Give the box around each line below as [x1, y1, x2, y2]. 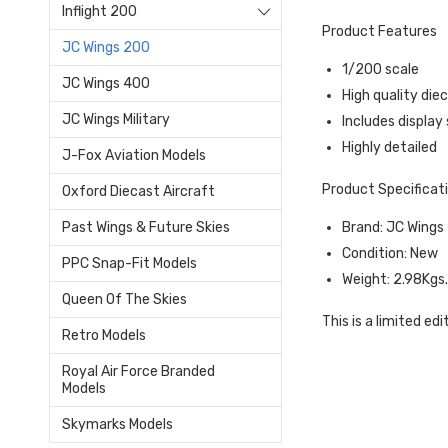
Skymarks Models [62, 415, 173, 433]
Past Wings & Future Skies [62, 218, 230, 236]
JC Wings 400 [62, 74, 150, 92]
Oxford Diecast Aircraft [62, 182, 215, 200]
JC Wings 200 [62, 38, 150, 56]
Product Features [322, 22, 438, 40]
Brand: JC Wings [342, 218, 445, 236]
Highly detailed [342, 138, 438, 156]
